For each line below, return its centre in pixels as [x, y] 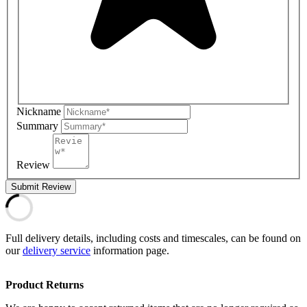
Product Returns [45, 285]
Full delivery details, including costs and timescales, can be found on [153, 238]
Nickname [39, 111]
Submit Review [41, 187]
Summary [37, 126]
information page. [130, 250]
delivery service [57, 250]
